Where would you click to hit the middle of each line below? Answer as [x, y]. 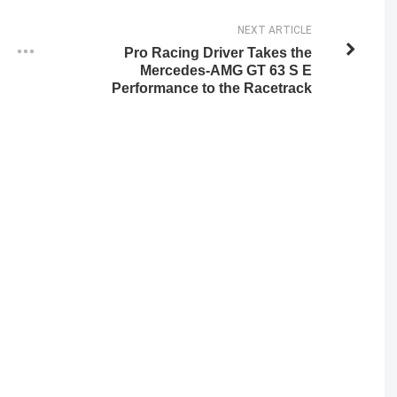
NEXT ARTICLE [274, 30]
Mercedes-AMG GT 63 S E [226, 70]
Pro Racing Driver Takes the [218, 52]
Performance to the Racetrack [211, 88]
